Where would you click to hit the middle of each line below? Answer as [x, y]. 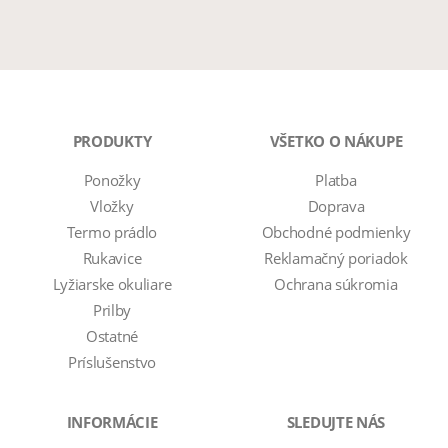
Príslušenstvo [112, 362]
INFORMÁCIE [112, 422]
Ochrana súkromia [336, 284]
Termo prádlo [112, 232]
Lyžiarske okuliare [112, 284]
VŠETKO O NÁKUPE [336, 141]
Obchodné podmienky [336, 232]
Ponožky [112, 180]
